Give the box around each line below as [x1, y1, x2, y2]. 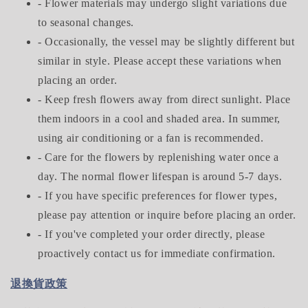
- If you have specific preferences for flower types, [38, 189, 278, 201]
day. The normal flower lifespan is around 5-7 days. [38, 170, 283, 182]
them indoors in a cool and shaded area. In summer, [38, 112, 281, 124]
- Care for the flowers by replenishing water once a [38, 151, 279, 163]
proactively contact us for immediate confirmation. [38, 247, 276, 259]
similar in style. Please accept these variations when [38, 54, 282, 67]
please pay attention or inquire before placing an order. [38, 208, 296, 221]
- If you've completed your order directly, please [38, 228, 265, 240]
